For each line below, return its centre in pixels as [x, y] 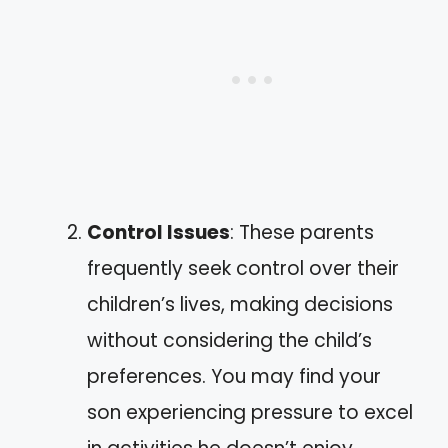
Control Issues [158, 232]
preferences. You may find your [234, 376]
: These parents [302, 232]
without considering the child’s [229, 340]
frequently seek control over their [243, 268]
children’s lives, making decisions [240, 304]
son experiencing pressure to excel [250, 412]
